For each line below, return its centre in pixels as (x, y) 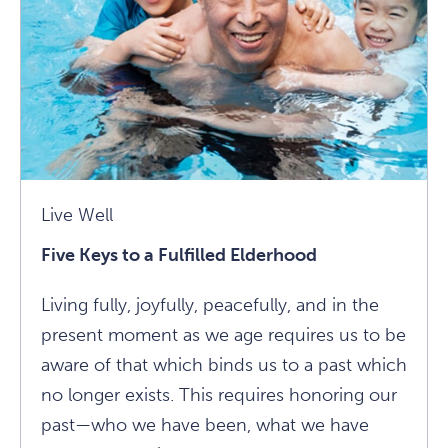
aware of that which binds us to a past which (224, 365)
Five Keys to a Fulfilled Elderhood (179, 255)
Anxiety (358, 122)
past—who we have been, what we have (205, 425)
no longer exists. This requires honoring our (219, 395)
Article (353, 152)
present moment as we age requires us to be (223, 335)
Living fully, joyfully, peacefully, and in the (210, 305)
